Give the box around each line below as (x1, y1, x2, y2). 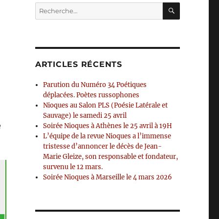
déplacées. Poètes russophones (43, 91, 140, 99)
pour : (34, 13, 53, 22)
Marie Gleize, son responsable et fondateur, (43, 153, 178, 161)
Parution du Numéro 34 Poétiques (43, 81, 147, 89)
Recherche (34, 3, 68, 11)
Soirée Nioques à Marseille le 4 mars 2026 (43, 173, 173, 181)
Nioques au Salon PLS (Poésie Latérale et (43, 101, 168, 109)
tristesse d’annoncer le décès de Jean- (43, 142, 162, 151)
